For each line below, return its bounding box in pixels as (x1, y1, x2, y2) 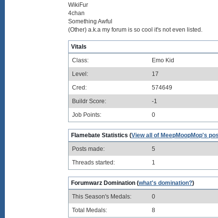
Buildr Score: (72, 98, 106, 105)
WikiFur (68, 1, 88, 8)
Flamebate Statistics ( (71, 132, 131, 139)
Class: (72, 57, 89, 64)
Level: (72, 71, 88, 77)
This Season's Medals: (72, 193, 131, 200)
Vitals (71, 43, 87, 50)
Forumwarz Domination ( (71, 180, 139, 186)
